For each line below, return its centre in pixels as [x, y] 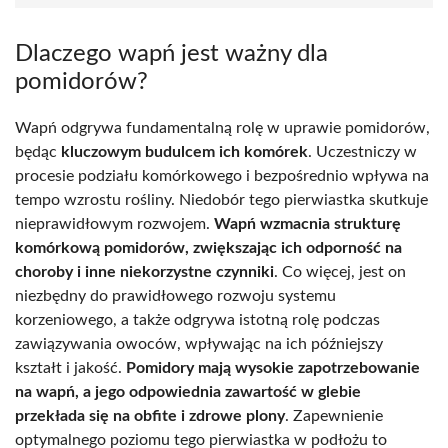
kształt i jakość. [70, 367]
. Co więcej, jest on [340, 271]
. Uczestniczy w [362, 151]
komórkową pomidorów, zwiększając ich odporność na [208, 247]
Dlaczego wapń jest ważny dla [171, 53]
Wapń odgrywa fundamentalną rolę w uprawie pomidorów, [222, 127]
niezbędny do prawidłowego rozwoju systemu [175, 295]
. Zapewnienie [334, 415]
